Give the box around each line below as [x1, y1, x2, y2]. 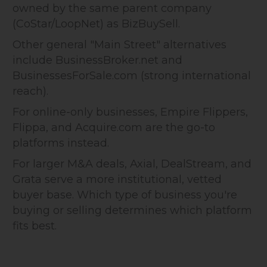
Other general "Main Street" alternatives [13, 38, 226, 52]
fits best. [13, 219, 57, 233]
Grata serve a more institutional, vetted [13, 173, 222, 187]
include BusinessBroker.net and [13, 54, 182, 67]
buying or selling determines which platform [13, 204, 252, 218]
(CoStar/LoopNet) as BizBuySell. [13, 17, 180, 31]
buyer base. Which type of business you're [13, 188, 237, 202]
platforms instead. [13, 136, 109, 150]
